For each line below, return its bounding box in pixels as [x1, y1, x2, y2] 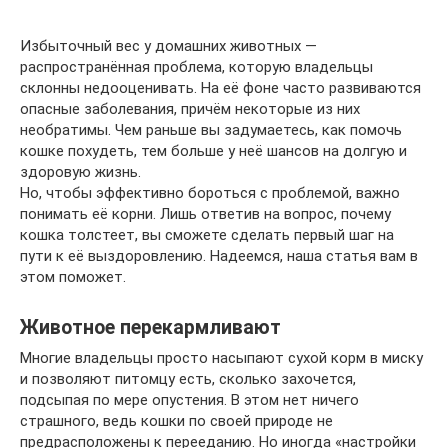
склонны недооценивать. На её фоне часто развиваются [20, 79, 421, 97]
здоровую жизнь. [20, 163, 141, 181]
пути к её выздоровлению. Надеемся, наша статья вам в [20, 247, 418, 265]
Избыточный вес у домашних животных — [20, 37, 317, 55]
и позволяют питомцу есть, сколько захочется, [20, 370, 356, 388]
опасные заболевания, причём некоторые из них [20, 100, 360, 118]
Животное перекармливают [20, 316, 281, 340]
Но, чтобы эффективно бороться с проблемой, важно [20, 184, 400, 202]
